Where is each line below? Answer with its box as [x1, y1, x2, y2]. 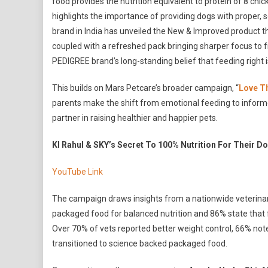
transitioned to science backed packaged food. [52, 239, 227, 248]
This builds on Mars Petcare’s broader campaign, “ [52, 83, 239, 93]
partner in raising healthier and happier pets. [52, 113, 218, 123]
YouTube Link [52, 167, 103, 176]
